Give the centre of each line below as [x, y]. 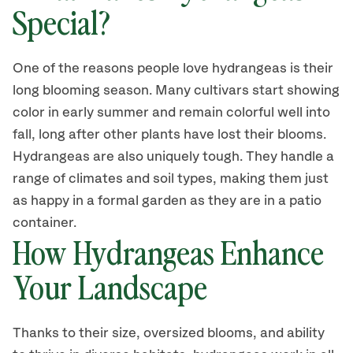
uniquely [173, 157]
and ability [291, 333]
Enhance [272, 251]
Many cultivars [202, 91]
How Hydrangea [108, 251]
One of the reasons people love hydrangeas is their [173, 69]
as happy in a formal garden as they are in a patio [167, 201]
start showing [294, 91]
